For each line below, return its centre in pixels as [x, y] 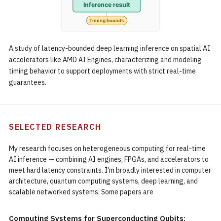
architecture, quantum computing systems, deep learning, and [103, 181]
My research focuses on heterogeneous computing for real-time [107, 148]
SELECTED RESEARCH [55, 127]
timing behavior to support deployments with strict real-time [102, 71]
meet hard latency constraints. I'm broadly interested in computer [110, 170]
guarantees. [28, 82]
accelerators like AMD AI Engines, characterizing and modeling [105, 60]
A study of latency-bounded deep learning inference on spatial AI [110, 48]
